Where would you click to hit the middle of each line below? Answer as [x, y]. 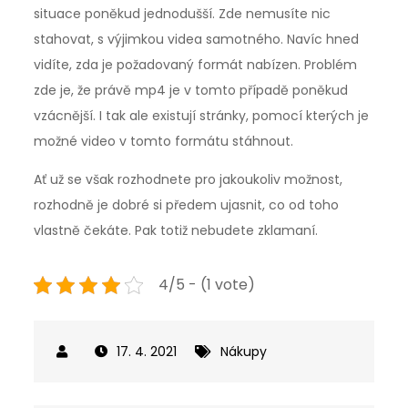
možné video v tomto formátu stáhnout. [164, 141]
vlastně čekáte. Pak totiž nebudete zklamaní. [176, 230]
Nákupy [244, 351]
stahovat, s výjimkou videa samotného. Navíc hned [197, 39]
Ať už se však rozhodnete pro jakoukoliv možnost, [189, 179]
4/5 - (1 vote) [207, 284]
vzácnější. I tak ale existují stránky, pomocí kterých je [202, 115]
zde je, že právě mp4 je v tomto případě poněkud [191, 90]
